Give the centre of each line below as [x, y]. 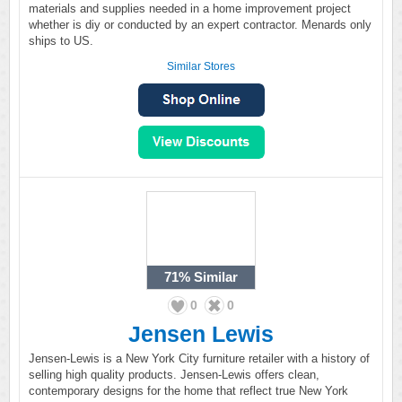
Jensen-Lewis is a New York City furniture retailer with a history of [199, 358]
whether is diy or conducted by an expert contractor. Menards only [200, 25]
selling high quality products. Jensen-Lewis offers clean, [174, 375]
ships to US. [61, 41]
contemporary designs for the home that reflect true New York [188, 391]
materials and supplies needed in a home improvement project [190, 9]
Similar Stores [201, 66]
